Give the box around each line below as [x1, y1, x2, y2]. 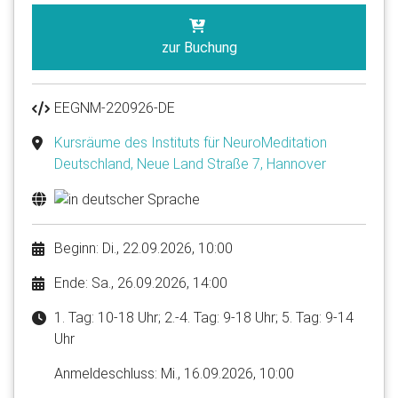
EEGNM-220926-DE [54, 99, 175, 117]
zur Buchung [161, 39, 237, 57]
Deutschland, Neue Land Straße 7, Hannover [54, 155, 326, 173]
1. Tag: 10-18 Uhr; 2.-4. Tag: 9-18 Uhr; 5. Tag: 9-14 [54, 309, 354, 327]
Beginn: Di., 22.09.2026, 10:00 [54, 240, 233, 258]
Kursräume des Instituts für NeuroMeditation [54, 134, 327, 152]
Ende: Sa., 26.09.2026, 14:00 [54, 275, 227, 292]
